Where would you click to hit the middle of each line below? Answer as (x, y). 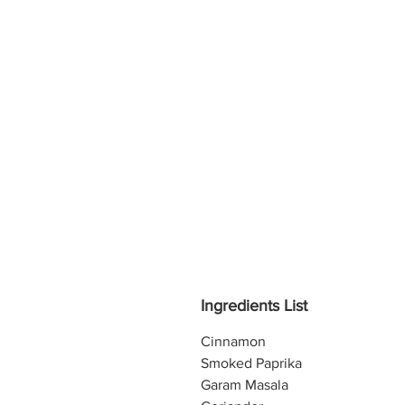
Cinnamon (235, 341)
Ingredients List (254, 306)
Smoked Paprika (251, 363)
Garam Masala (245, 385)
